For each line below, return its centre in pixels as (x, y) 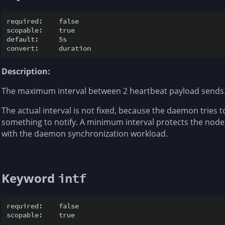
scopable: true (41, 30)
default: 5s (37, 39)
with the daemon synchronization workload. (85, 133)
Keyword (30, 178)
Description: (26, 71)
